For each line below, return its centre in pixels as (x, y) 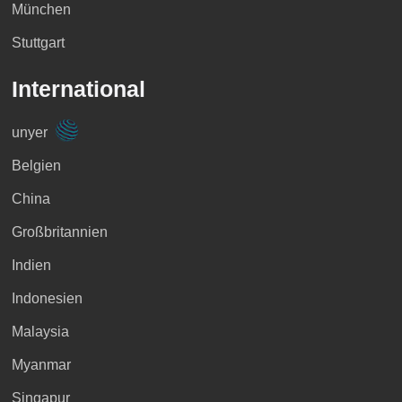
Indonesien (47, 299)
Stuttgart (38, 43)
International (78, 89)
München (41, 10)
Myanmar (41, 365)
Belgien (36, 166)
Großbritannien (59, 232)
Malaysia (40, 332)
